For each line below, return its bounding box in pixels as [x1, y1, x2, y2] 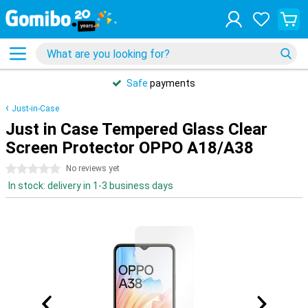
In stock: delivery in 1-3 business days [8, 180, 173, 191]
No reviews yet [66, 164, 120, 173]
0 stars [5, 164, 37, 175]
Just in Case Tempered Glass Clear [5, 120, 267, 139]
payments [148, 78, 195, 89]
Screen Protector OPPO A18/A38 [5, 138, 254, 157]
